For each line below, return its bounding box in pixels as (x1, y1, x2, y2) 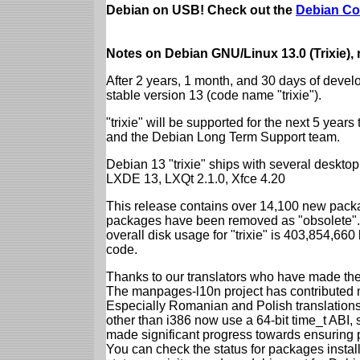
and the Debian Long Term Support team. (106, 129, 340, 144)
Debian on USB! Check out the (106, 2, 296, 17)
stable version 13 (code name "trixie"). (106, 88, 321, 102)
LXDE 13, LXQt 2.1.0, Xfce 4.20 (106, 171, 285, 186)
